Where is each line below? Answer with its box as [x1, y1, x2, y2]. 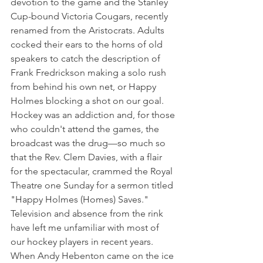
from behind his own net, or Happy [11, 81, 159, 93]
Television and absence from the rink [11, 208, 166, 220]
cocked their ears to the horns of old [11, 39, 165, 50]
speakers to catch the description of [11, 53, 163, 65]
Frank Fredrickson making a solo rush [11, 67, 168, 79]
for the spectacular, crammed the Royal [11, 166, 175, 177]
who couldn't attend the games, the [11, 123, 161, 135]
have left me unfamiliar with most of [11, 222, 161, 234]
